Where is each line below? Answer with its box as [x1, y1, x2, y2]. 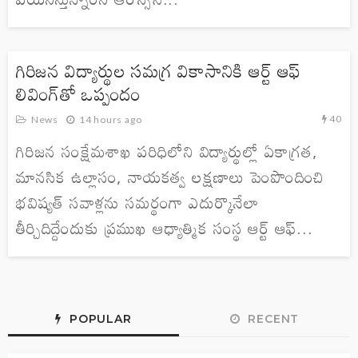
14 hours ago [78, 113, 142, 126]
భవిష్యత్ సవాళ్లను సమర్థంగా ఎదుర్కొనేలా [16, 186, 259, 219]
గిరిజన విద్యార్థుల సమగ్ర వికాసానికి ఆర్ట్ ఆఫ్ [16, 53, 302, 89]
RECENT [244, 312, 300, 327]
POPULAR [66, 312, 132, 327]
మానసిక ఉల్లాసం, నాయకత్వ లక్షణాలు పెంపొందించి [16, 161, 325, 193]
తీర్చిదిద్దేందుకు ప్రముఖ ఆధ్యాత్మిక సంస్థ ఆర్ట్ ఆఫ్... [16, 212, 313, 245]
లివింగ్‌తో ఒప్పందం [16, 76, 141, 113]
